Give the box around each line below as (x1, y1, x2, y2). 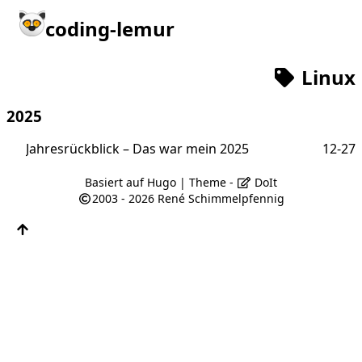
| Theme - (176, 174, 238, 190)
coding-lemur (45, 15, 175, 42)
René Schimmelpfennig (157, 190, 284, 206)
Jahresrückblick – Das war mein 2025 (26, 139, 249, 158)
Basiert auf (85, 174, 148, 190)
